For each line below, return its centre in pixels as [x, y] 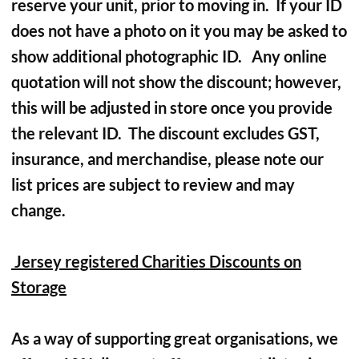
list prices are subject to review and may [153, 184]
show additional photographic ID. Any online [169, 56]
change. [38, 210]
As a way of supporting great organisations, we [175, 338]
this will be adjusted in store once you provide [172, 107]
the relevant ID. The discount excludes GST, [165, 133]
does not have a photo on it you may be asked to [179, 30]
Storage [39, 287]
